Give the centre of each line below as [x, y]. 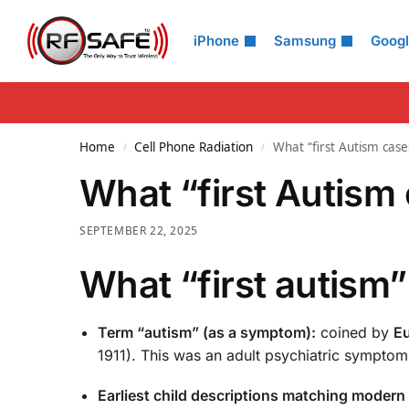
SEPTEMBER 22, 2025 [139, 231]
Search [59, 26]
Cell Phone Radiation [194, 147]
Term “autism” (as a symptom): [207, 332]
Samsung [305, 41]
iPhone [216, 41]
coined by [355, 332]
